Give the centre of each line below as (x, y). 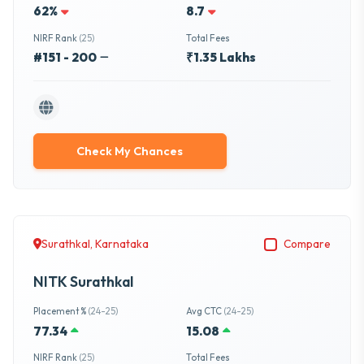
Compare (307, 244)
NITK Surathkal (83, 282)
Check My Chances (130, 151)
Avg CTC (204, 312)
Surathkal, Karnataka (95, 244)
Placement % (61, 312)
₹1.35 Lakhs (221, 58)
